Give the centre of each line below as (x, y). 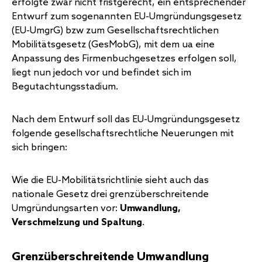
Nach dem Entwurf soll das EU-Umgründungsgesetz (126, 119)
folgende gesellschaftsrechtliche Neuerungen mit (123, 133)
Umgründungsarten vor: (66, 208)
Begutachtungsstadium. (65, 87)
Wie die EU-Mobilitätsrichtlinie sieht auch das (110, 180)
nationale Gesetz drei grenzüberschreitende (110, 194)
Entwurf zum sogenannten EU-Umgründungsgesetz (127, 16)
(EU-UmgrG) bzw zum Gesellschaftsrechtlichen (115, 30)
